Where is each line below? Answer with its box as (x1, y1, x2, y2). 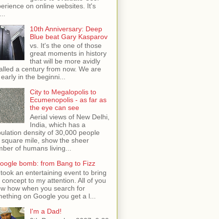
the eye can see (29, 104, 79, 112)
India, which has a (29, 121, 86, 129)
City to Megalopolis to (29, 88, 96, 96)
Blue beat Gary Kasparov (29, 32, 108, 41)
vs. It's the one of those (29, 42, 102, 50)
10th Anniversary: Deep (29, 24, 102, 33)
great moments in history (29, 49, 107, 58)
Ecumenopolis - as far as (29, 96, 107, 104)
